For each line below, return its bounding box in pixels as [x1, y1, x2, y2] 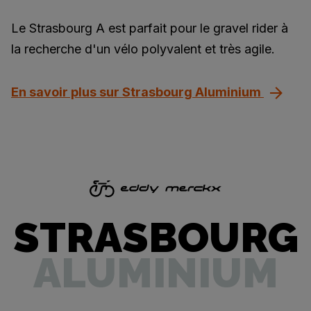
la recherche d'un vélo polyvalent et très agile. [11, 41, 275, 56]
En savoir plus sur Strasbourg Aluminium [11, 84, 264, 99]
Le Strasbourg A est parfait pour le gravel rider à [11, 20, 288, 35]
